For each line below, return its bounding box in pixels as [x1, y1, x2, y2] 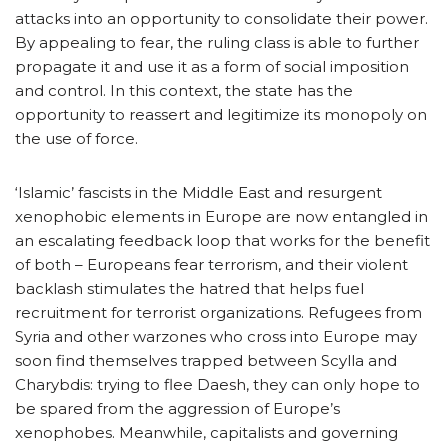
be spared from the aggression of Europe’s [15, 398, 340, 418]
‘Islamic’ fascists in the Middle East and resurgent [15, 182, 382, 202]
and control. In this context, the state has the [15, 80, 353, 100]
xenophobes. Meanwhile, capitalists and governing [15, 422, 398, 442]
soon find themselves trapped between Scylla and [15, 350, 397, 370]
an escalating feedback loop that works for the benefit [15, 230, 430, 250]
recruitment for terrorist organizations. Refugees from [15, 302, 422, 322]
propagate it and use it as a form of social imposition [15, 56, 409, 76]
